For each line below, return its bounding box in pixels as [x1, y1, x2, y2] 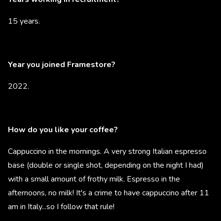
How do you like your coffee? [8, 124, 120, 135]
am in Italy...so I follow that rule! [8, 201, 116, 212]
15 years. [8, 16, 40, 27]
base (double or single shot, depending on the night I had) [8, 160, 204, 171]
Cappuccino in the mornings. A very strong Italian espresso [8, 146, 207, 157]
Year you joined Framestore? [8, 59, 117, 70]
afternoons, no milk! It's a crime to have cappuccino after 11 [8, 187, 209, 198]
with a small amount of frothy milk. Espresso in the [8, 174, 180, 184]
